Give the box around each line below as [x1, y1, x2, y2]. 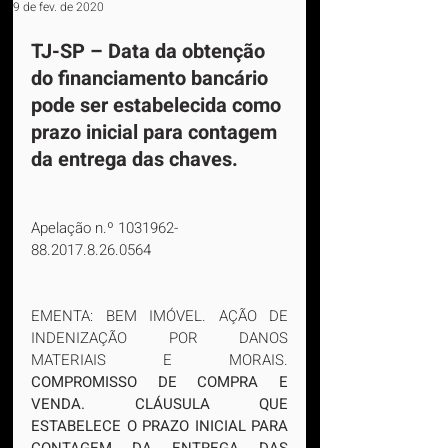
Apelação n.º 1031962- [31, 217, 178, 239]
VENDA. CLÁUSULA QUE [31, 393, 288, 415]
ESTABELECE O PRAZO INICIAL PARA [31, 415, 288, 437]
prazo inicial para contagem [31, 118, 282, 147]
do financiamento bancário [31, 64, 273, 93]
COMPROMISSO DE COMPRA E [31, 371, 288, 393]
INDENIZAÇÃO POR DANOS [31, 327, 288, 349]
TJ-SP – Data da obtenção [31, 37, 270, 66]
